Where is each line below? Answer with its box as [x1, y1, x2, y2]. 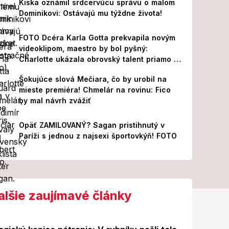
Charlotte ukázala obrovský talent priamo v [18, 55, 178, 63]
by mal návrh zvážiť [18, 96, 91, 105]
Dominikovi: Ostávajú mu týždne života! [18, 9, 162, 17]
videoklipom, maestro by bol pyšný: [18, 44, 148, 53]
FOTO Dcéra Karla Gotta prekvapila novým [18, 33, 175, 42]
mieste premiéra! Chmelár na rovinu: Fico [18, 85, 171, 94]
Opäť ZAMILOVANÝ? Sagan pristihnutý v [18, 121, 165, 129]
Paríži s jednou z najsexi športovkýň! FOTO [18, 131, 177, 140]
